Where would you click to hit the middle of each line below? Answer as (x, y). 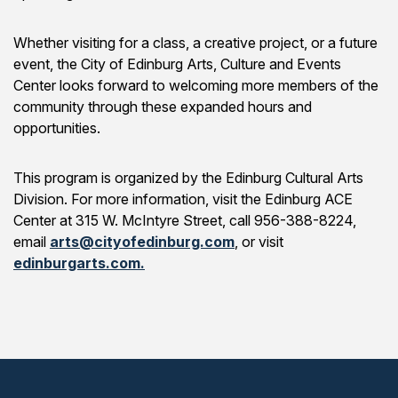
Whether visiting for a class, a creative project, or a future (195, 43)
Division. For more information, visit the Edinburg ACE (183, 199)
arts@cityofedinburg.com (142, 242)
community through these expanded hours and (163, 107)
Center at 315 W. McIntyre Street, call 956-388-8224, (185, 220)
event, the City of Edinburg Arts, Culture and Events (177, 64)
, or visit (259, 242)
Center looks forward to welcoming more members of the (196, 85)
